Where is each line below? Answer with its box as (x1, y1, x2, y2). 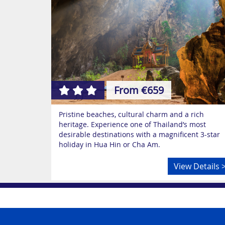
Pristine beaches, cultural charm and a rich (59, 109, 204, 119)
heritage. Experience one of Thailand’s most (59, 120, 206, 129)
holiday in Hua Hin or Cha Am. (59, 140, 160, 149)
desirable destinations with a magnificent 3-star (59, 130, 220, 139)
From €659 (114, 83, 164, 97)
